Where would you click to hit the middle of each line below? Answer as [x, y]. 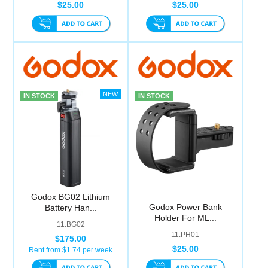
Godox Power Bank [185, 207]
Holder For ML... [185, 218]
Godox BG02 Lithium [71, 197]
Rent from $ [48, 250]
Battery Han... [71, 208]
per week [97, 250]
